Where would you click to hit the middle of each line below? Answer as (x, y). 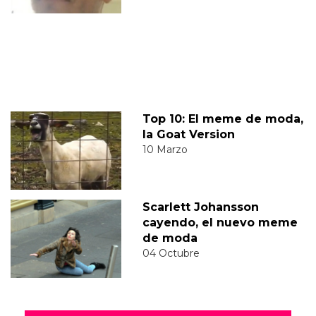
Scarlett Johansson (200, 207)
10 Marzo (165, 150)
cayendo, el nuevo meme (220, 223)
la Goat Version (188, 135)
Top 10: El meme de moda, (223, 119)
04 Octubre (171, 254)
